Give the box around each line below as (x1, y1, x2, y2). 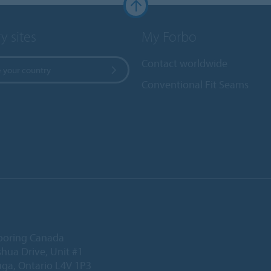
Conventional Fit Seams (142, 77, 249, 92)
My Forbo (142, 27, 197, 46)
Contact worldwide (142, 56, 227, 71)
